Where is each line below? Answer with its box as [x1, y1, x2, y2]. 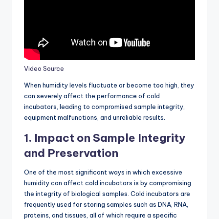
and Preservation [24, 146, 118, 160]
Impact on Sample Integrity [34, 131, 185, 145]
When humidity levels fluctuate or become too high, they [24, 81, 194, 89]
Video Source [24, 64, 64, 72]
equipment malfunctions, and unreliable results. [24, 113, 167, 121]
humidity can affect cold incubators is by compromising [24, 178, 191, 187]
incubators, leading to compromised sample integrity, [24, 102, 185, 110]
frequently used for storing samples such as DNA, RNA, [24, 200, 188, 208]
